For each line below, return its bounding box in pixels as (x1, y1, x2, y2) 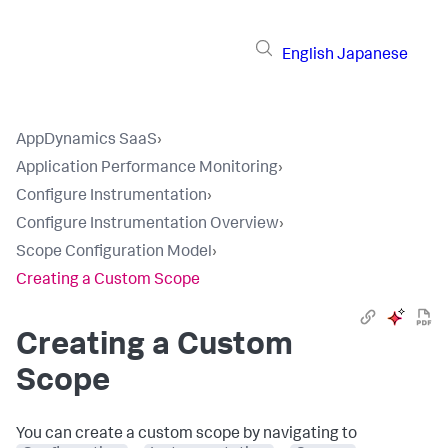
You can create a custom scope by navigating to (16, 427, 357, 443)
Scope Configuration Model (16, 245, 212, 261)
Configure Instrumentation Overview (16, 217, 279, 233)
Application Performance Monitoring (16, 161, 278, 177)
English (282, 47, 334, 64)
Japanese (337, 47, 408, 64)
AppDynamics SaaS (16, 133, 157, 149)
